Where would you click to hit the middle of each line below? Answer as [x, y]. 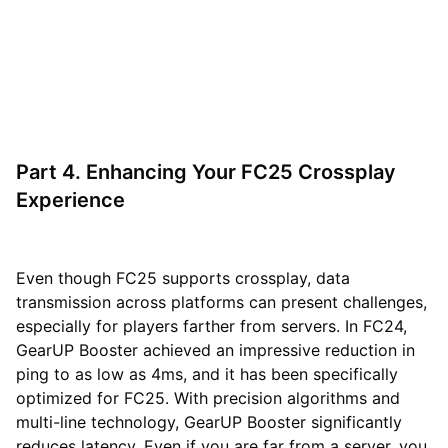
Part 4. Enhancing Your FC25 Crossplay [206, 171]
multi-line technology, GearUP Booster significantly [209, 421]
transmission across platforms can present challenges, [221, 301]
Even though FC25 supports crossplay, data [183, 277]
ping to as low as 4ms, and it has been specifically [207, 373]
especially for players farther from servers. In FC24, [211, 325]
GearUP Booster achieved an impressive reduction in [215, 349]
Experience [70, 199]
